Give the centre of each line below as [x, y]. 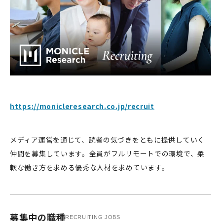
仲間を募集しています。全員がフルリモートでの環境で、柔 [107, 154]
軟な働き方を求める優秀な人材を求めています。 [90, 167]
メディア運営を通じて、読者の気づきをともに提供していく [107, 140]
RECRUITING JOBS [93, 217]
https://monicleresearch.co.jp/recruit [82, 106]
